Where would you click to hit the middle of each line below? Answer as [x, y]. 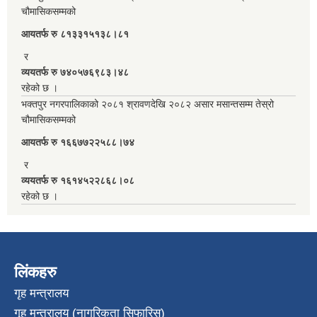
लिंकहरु [35, 272]
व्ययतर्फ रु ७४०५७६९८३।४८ [76, 72]
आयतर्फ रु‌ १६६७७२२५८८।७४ [78, 142]
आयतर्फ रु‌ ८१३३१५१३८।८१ [75, 34]
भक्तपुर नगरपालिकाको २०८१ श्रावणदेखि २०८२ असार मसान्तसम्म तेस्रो [148, 104]
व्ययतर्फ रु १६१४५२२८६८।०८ [79, 180]
